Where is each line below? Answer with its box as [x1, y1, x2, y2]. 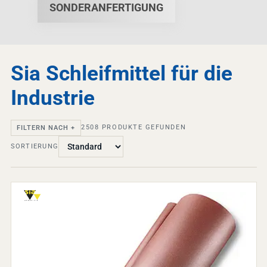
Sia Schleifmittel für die [10, 61, 232, 86]
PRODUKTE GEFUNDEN [99, 123, 187, 132]
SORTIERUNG [10, 142, 59, 151]
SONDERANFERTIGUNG [49, 1, 163, 14]
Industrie [10, 85, 95, 110]
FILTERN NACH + [16, 123, 76, 132]
